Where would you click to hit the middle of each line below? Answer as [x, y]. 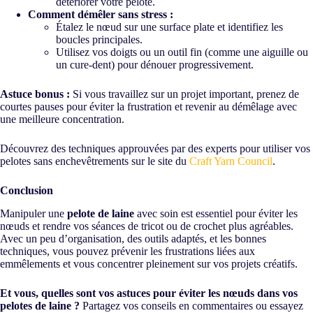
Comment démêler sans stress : [101, 14]
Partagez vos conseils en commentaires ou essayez [191, 305]
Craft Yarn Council [231, 161]
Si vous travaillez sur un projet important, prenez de [184, 94]
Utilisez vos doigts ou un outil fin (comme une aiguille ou [182, 52]
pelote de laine [101, 213]
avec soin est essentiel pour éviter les [216, 213]
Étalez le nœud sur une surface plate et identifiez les [169, 27]
